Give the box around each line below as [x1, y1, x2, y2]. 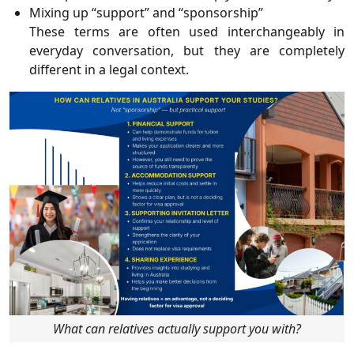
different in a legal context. [29, 61, 189, 79]
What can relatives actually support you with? [53, 319, 301, 337]
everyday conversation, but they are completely [29, 42, 345, 60]
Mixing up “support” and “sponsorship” [29, 4, 263, 22]
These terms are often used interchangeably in [29, 23, 345, 41]
